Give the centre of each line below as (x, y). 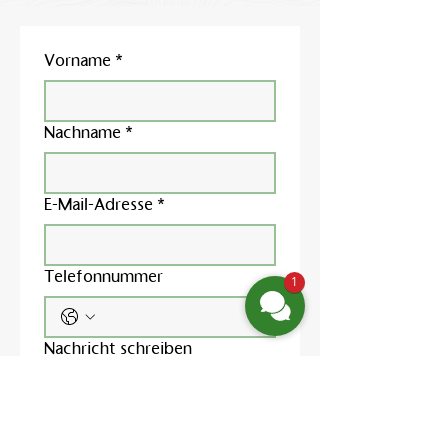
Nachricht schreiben (118, 348)
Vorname (77, 60)
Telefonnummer (103, 276)
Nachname (82, 132)
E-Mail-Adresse (98, 204)
